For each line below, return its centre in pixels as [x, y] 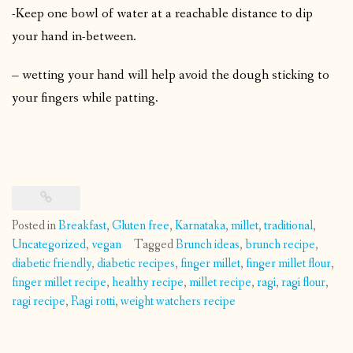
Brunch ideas [208, 245]
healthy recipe [148, 283]
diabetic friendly [52, 264]
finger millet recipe [59, 283]
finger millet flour [288, 264]
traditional [288, 226]
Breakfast [82, 226]
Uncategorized [49, 245]
